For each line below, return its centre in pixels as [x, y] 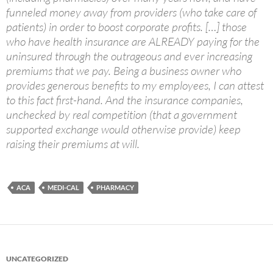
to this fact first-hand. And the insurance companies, [125, 100]
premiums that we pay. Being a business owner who [124, 71]
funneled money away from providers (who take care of [131, 12]
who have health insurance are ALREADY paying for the [133, 42]
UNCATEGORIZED [37, 259]
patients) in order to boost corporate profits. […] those [126, 27]
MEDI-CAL [63, 188]
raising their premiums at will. [73, 144]
